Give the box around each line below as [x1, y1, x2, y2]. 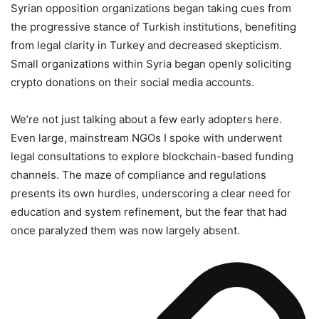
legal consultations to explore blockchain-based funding [11, 149, 293, 163]
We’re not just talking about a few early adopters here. [11, 112, 282, 126]
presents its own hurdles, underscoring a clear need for [11, 186, 291, 200]
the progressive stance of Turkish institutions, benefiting [11, 19, 296, 33]
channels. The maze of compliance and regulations [11, 167, 266, 182]
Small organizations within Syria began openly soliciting [11, 56, 291, 70]
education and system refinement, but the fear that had [11, 204, 287, 219]
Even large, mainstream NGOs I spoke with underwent [11, 130, 282, 145]
